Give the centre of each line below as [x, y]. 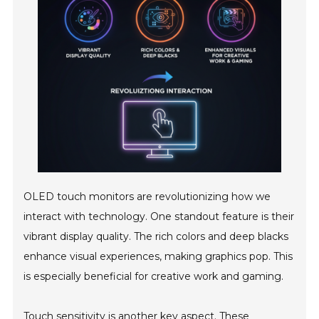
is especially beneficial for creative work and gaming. [154, 277]
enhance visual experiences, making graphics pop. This [158, 257]
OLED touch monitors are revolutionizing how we [147, 197]
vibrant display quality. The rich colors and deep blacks [156, 237]
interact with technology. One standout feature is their [159, 217]
